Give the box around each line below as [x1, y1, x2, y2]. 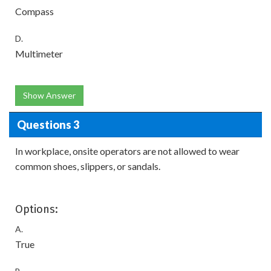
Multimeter [15, 48, 63, 59]
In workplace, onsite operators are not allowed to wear [15, 145, 240, 157]
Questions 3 [16, 117, 79, 131]
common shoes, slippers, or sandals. [15, 160, 160, 172]
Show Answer [23, 90, 76, 100]
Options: [15, 203, 58, 216]
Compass [15, 5, 54, 17]
